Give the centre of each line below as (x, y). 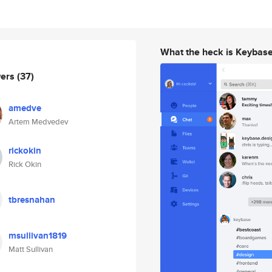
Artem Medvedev (38, 122)
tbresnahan (32, 200)
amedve (25, 108)
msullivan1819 (38, 236)
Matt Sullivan (31, 249)
